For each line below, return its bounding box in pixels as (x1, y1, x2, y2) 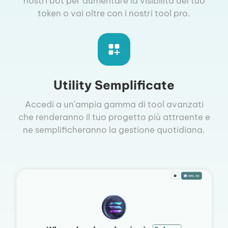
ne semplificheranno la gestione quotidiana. (23, 124, 205, 135)
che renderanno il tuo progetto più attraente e (18, 111, 210, 123)
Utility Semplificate (53, 77, 175, 93)
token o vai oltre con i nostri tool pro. (38, 8, 190, 19)
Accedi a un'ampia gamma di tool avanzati (24, 98, 204, 110)
